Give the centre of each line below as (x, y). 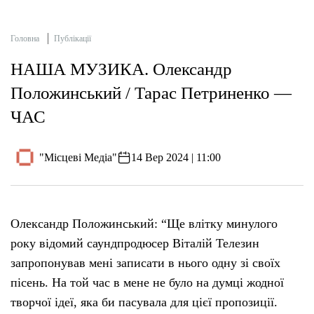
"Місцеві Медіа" (78, 157)
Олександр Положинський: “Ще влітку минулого (144, 224)
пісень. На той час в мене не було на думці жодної (147, 283)
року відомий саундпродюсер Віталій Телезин (135, 244)
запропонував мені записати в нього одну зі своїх (145, 263)
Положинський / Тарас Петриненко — (151, 93)
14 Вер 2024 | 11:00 (176, 157)
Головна (25, 39)
